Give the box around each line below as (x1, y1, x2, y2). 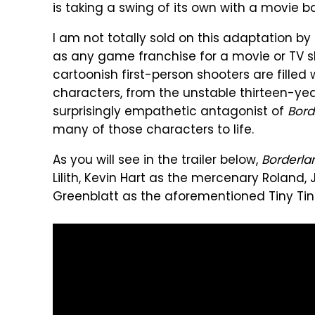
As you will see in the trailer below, (53, 151, 262, 171)
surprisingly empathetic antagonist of (53, 103, 288, 122)
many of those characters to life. (53, 121, 254, 141)
